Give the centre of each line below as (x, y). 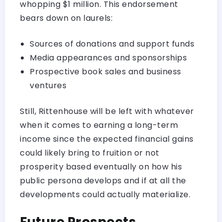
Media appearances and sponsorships (108, 57)
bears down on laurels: (66, 18)
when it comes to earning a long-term (99, 125)
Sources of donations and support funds (112, 44)
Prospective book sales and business (106, 71)
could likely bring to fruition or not (90, 153)
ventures (48, 85)
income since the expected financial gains (107, 139)
